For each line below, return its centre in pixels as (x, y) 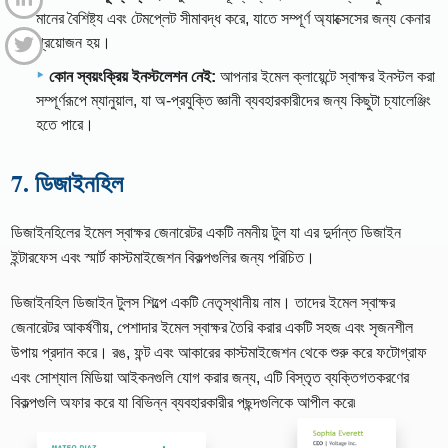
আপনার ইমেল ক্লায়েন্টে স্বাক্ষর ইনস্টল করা (325, 76)
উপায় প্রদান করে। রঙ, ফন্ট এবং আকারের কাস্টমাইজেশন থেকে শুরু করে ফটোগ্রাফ (219, 352)
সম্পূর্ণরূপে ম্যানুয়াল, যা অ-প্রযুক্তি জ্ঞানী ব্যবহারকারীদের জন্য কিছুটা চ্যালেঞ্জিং (233, 100)
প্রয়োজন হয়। (73, 42)
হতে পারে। (65, 124)
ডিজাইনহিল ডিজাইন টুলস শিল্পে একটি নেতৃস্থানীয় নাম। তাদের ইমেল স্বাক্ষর (203, 302)
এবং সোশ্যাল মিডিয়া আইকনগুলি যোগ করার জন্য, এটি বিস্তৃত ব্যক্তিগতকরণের (210, 377)
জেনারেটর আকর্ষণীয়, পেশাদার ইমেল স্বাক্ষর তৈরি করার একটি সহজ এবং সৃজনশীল (212, 327)
